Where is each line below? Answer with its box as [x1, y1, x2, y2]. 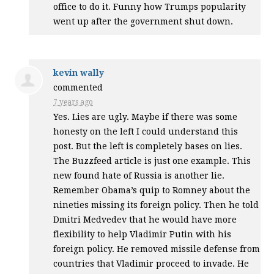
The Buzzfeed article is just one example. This [53, 156, 251, 166]
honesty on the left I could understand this [53, 127, 239, 136]
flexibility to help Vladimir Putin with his [53, 229, 232, 239]
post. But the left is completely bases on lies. [53, 141, 243, 151]
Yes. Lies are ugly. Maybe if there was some [53, 112, 238, 122]
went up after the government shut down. [53, 17, 234, 26]
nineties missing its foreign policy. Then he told [53, 200, 259, 210]
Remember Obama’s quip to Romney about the [53, 185, 251, 195]
